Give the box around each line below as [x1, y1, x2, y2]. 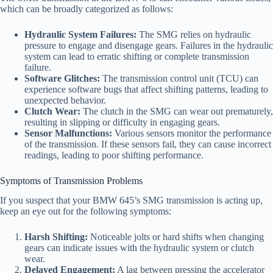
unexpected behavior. [24, 94, 106, 105]
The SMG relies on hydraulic [136, 29, 251, 40]
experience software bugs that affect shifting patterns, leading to [24, 83, 268, 94]
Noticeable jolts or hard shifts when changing [88, 232, 264, 243]
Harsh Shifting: [24, 232, 88, 243]
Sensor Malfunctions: [24, 127, 112, 138]
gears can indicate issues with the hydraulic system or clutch [24, 243, 254, 253]
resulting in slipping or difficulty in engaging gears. [24, 116, 220, 127]
